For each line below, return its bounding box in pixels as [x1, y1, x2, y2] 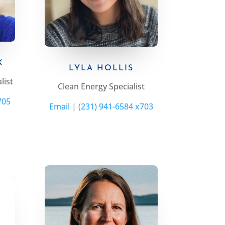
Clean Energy [57, 81, 109, 92]
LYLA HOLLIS [68, 64, 134, 73]
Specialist [108, 81, 145, 92]
